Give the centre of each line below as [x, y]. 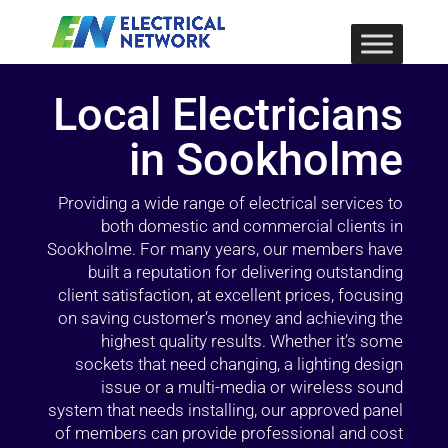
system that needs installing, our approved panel [226, 410]
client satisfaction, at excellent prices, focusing [231, 295]
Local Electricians [228, 114]
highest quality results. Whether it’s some [252, 341]
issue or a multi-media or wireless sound [252, 387]
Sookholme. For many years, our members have [225, 249]
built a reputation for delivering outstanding [246, 272]
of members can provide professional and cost [229, 433]
